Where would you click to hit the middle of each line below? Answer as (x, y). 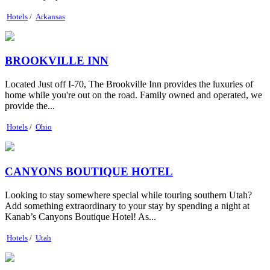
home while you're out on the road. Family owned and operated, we (133, 95)
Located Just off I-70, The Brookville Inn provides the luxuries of (129, 84)
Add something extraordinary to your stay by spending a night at (127, 206)
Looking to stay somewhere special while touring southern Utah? (128, 195)
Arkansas (50, 16)
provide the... (30, 106)
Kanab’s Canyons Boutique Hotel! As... (80, 216)
